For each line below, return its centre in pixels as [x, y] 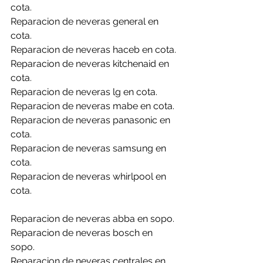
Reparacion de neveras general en [86, 21]
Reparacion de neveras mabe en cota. [92, 106]
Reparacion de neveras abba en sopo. [92, 219]
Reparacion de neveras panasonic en [92, 120]
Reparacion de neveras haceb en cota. [93, 50]
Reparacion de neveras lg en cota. [84, 92]
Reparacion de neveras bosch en [83, 233]
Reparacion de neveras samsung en [90, 148]
